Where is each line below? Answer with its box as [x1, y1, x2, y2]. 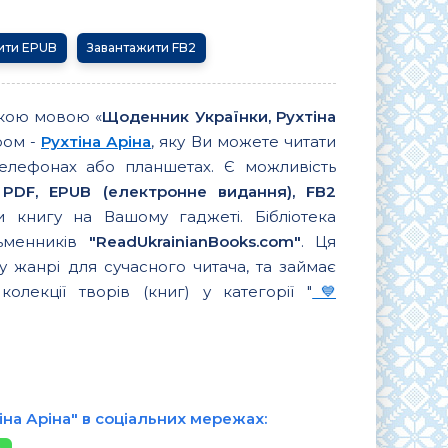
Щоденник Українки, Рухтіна [102, 106, 337, 126]
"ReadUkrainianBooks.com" [88, 231, 301, 251]
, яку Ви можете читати [151, 131, 337, 151]
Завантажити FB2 [87, 39, 196, 55]
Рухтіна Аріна [41, 131, 152, 151]
